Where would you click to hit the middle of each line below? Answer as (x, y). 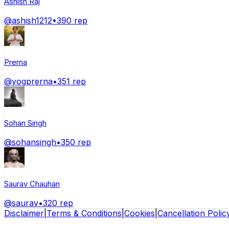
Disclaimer (24, 213)
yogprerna (32, 82)
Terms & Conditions (84, 213)
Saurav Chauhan (32, 184)
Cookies (140, 213)
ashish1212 (32, 21)
